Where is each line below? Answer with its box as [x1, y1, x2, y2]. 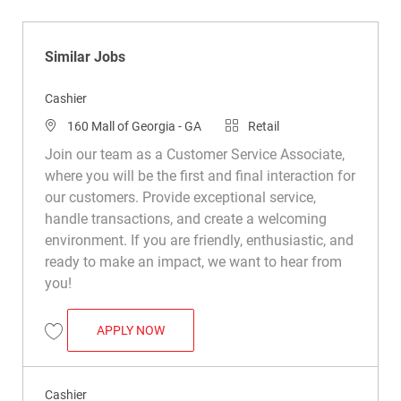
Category [224, 117, 276, 132]
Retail [247, 118, 279, 133]
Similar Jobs [44, 47, 125, 65]
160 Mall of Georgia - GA [66, 118, 204, 133]
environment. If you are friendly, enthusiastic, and [44, 231, 354, 249]
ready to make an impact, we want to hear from [44, 252, 342, 270]
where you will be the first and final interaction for [44, 166, 355, 184]
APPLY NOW [96, 322, 165, 337]
